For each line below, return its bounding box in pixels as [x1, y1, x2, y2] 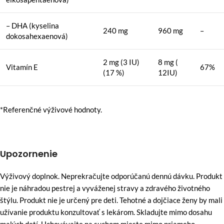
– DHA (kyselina [6, 20, 59, 30]
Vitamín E [6, 62, 39, 71]
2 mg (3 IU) [103, 57, 139, 66]
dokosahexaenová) [6, 31, 68, 40]
